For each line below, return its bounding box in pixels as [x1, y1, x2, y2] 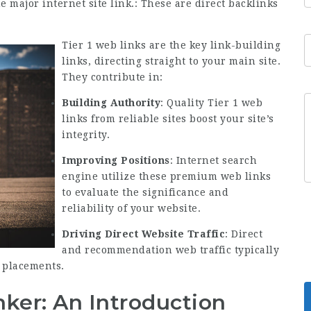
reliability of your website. [62, 203, 201, 214]
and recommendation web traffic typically [62, 244, 279, 255]
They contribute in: [62, 72, 163, 83]
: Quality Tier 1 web [160, 97, 262, 108]
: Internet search [169, 155, 257, 166]
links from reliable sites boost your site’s [62, 113, 274, 124]
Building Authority [62, 97, 160, 108]
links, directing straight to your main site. [62, 56, 280, 67]
